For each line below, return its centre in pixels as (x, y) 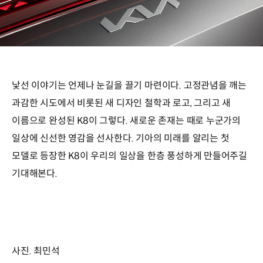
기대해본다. (35, 173)
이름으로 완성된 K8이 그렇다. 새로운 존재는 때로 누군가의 (127, 120)
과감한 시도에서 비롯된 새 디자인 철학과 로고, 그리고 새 (122, 103)
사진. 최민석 (36, 251)
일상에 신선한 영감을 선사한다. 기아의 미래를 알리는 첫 (121, 138)
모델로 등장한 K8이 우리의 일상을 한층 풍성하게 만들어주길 (130, 156)
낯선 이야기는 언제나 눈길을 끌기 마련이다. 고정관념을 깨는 (129, 85)
